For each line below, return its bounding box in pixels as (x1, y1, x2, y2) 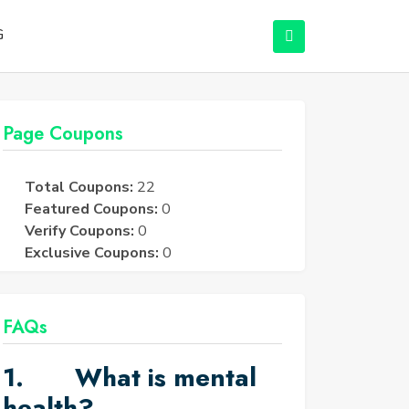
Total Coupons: (25, 177, 133, 197)
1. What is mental (3, 359, 257, 396)
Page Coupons (3, 121, 123, 147)
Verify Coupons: (25, 221, 134, 241)
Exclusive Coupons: (25, 243, 159, 263)
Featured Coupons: (25, 199, 158, 219)
